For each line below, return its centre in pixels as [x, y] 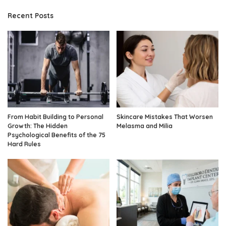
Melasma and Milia [145, 126]
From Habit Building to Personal [55, 117]
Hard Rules [24, 144]
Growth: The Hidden [38, 126]
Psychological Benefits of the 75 [56, 135]
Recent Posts [31, 16]
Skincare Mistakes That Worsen [165, 117]
